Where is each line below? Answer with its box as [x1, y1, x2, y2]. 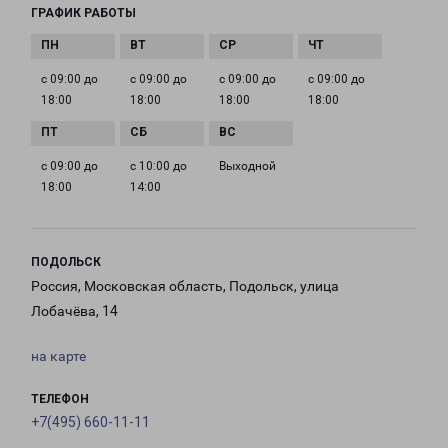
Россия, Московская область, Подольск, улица [31, 278, 339, 295]
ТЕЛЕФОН [31, 392, 89, 407]
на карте [31, 348, 86, 365]
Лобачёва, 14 [31, 303, 118, 320]
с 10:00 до [130, 159, 187, 174]
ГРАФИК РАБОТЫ [31, 6, 136, 21]
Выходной [219, 159, 276, 174]
